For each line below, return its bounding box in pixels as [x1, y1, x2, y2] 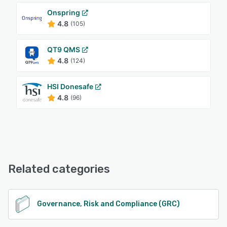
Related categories [8, 162, 110, 176]
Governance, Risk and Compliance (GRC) [37, 199, 180, 208]
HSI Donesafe [47, 82, 93, 91]
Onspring [47, 8, 80, 17]
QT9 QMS [47, 45, 80, 54]
